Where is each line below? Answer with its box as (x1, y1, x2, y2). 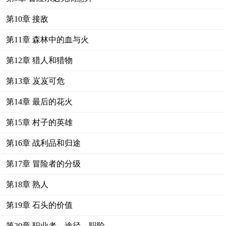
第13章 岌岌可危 (6, 77, 65, 85)
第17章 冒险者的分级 (6, 159, 81, 168)
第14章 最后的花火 (6, 97, 73, 106)
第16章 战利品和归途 (6, 139, 81, 147)
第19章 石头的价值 (6, 201, 73, 209)
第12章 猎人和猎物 (6, 56, 73, 65)
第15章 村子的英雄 (6, 118, 73, 127)
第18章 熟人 (6, 180, 49, 189)
